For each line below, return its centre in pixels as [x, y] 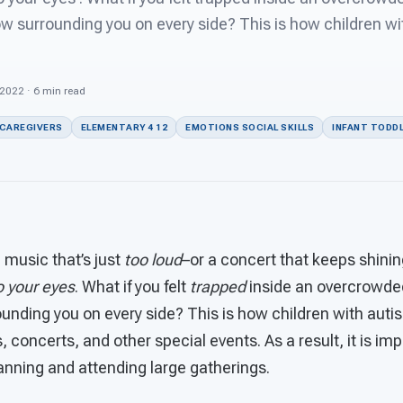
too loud [153, 260]
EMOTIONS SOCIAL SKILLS [250, 127]
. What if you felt [132, 287]
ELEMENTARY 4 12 [124, 127]
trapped [218, 287]
